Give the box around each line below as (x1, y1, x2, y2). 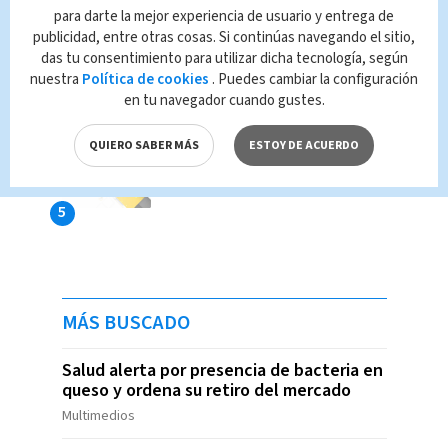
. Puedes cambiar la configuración (212, 68, 418, 90)
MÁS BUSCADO (61, 309, 190, 338)
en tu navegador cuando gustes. (123, 89, 325, 111)
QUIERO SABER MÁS (89, 136, 199, 154)
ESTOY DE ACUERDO (249, 136, 359, 154)
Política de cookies (79, 68, 212, 90)
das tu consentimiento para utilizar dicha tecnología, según (40, 47, 408, 69)
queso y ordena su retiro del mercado (61, 378, 351, 404)
